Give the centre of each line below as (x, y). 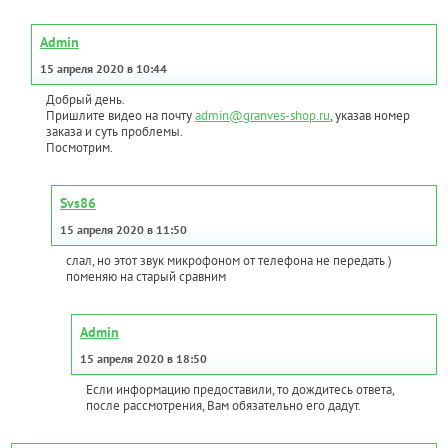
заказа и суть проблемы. (114, 132)
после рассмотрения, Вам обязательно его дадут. (223, 406)
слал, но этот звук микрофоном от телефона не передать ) (229, 261)
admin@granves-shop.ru (262, 116)
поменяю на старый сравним (146, 277)
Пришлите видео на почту (120, 116)
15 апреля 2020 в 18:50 (143, 359)
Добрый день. (85, 100)
